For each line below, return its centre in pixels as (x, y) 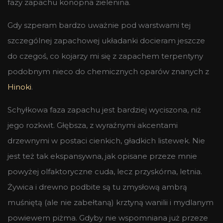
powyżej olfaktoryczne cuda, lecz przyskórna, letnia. (105, 171)
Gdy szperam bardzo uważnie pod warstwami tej (99, 25)
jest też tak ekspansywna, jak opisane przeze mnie (102, 156)
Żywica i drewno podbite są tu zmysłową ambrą (97, 187)
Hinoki (19, 87)
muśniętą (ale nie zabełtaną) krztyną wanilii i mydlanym (111, 202)
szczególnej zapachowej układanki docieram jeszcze (106, 40)
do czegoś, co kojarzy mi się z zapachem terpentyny (105, 56)
